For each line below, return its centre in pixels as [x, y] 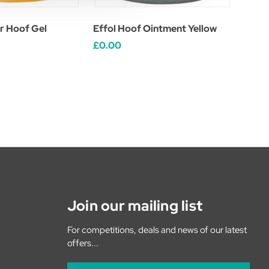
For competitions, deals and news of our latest [157, 230]
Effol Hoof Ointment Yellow [155, 28]
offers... [83, 243]
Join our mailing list [134, 205]
